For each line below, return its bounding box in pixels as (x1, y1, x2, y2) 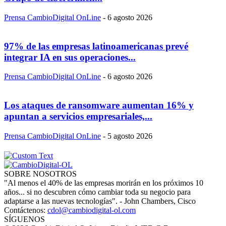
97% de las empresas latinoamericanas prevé (4, 40, 188, 51)
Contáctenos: (4, 205, 47, 214)
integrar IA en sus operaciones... (4, 51, 136, 63)
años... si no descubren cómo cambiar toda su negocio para (4, 187, 191, 196)
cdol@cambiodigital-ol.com (47, 205, 136, 214)
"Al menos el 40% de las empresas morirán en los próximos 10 (4, 178, 203, 187)
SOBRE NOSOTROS (4, 169, 77, 178)
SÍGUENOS (4, 214, 45, 223)
